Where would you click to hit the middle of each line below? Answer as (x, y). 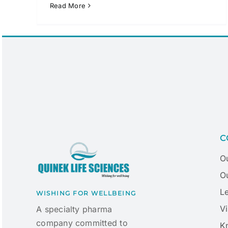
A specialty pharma (74, 209)
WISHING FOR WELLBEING (86, 193)
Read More (68, 5)
